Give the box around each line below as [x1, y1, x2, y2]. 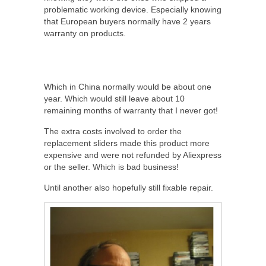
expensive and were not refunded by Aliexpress [44, 150, 221, 160]
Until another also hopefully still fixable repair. [44, 183, 213, 193]
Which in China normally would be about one [44, 82, 211, 92]
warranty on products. [44, 28, 126, 39]
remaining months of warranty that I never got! [44, 106, 218, 116]
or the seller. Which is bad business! [44, 162, 179, 172]
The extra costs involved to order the [44, 126, 182, 137]
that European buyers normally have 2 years [44, 17, 211, 27]
